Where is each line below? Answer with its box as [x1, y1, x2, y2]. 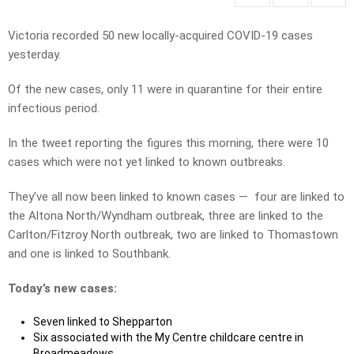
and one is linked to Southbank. [8, 247, 171, 262]
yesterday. [8, 47, 61, 62]
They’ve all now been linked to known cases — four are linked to [8, 190, 345, 205]
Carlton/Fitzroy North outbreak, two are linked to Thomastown [8, 228, 338, 243]
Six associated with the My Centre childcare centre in [33, 331, 303, 345]
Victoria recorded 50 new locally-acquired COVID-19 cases [8, 28, 313, 43]
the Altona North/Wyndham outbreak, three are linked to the [8, 209, 323, 224]
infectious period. [8, 101, 100, 116]
